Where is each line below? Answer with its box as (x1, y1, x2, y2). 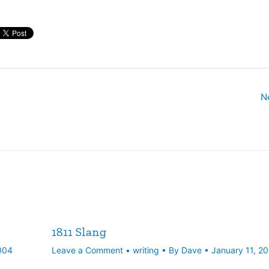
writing (133, 245, 159, 256)
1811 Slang (52, 225, 106, 240)
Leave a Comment (52, 245, 123, 256)
